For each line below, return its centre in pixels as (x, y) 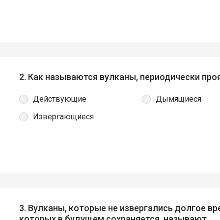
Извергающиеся (63, 117)
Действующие (60, 99)
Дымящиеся (179, 99)
